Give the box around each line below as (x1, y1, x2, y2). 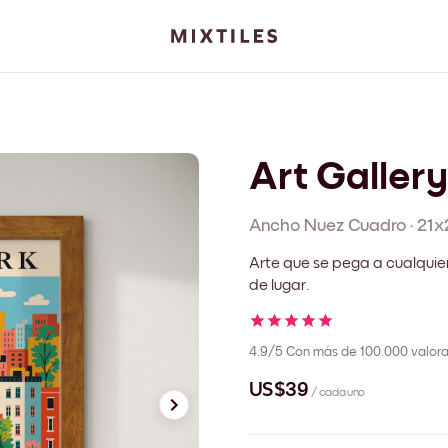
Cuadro (348, 216, 406, 235)
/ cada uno (311, 387, 365, 400)
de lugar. (249, 276, 310, 293)
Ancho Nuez (249, 216, 344, 235)
